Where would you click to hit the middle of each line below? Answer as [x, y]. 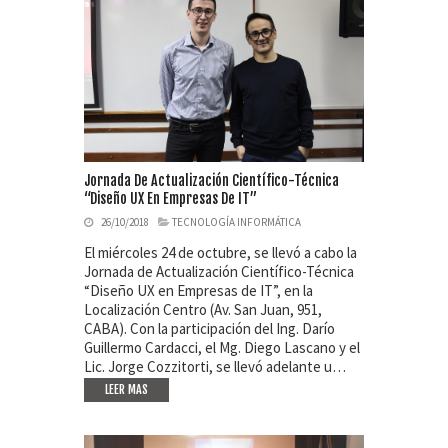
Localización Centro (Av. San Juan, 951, [203, 310]
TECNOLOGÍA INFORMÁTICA [236, 222]
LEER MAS [126, 390]
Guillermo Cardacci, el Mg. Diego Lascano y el [222, 348]
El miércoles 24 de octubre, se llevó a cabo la [220, 253]
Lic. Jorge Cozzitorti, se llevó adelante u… [215, 367]
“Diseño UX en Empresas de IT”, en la [198, 291]
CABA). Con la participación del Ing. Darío [209, 329]
